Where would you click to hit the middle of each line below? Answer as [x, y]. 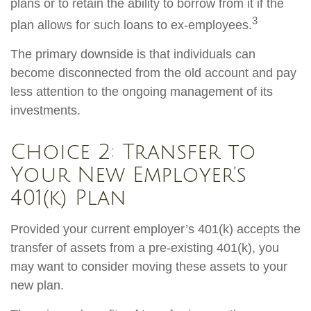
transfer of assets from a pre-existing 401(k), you [145, 248]
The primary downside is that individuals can [133, 54]
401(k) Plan [68, 199]
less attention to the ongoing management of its [142, 92]
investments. [45, 111]
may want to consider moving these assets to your [149, 267]
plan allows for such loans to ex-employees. [131, 25]
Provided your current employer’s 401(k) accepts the [155, 229]
